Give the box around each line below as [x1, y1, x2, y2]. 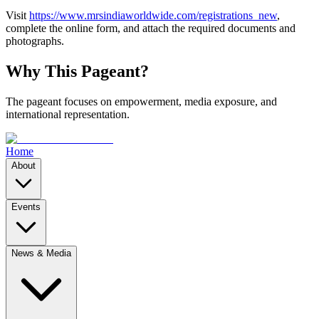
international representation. [6, 108, 130, 121]
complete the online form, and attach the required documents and [6, 22, 296, 35]
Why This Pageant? [6, 62, 149, 81]
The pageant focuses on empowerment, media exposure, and [6, 95, 277, 108]
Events [11, 202, 41, 213]
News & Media [11, 248, 71, 259]
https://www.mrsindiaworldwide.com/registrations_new [29, 9, 277, 22]
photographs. [6, 35, 64, 48]
